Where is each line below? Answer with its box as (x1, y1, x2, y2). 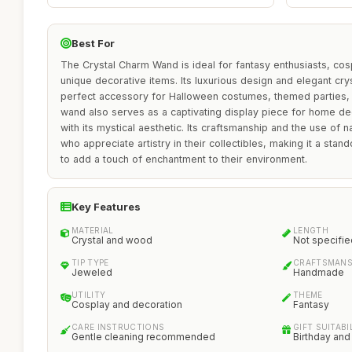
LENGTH (293, 225, 328, 235)
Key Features (71, 200, 141, 213)
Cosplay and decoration (71, 299, 182, 310)
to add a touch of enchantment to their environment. (60, 153, 307, 165)
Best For (71, 37, 115, 49)
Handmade (293, 266, 344, 278)
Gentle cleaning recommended (71, 331, 215, 343)
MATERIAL (71, 225, 114, 235)
